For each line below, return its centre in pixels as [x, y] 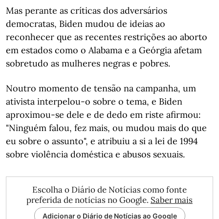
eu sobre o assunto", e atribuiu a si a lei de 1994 [102, 141]
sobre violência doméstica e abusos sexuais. [95, 154]
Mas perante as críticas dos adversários [87, 11]
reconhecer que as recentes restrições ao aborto [107, 37]
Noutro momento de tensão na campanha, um [101, 88]
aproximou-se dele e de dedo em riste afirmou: [103, 115]
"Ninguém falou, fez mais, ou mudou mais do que [106, 128]
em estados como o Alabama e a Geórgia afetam [104, 50]
